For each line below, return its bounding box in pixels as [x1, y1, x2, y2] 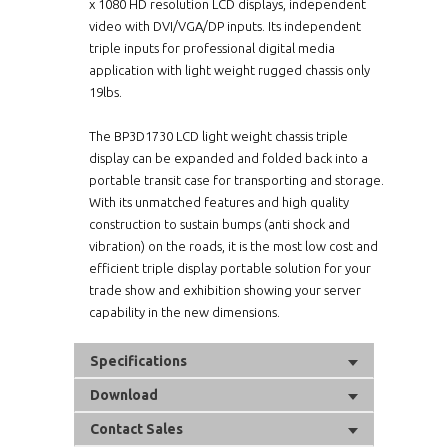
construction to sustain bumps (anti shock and [89, 216, 350, 231]
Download [90, 386, 158, 403]
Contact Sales [90, 420, 183, 437]
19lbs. [89, 84, 122, 99]
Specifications [90, 352, 187, 369]
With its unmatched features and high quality [89, 194, 349, 209]
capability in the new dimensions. [89, 304, 280, 319]
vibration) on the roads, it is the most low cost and [89, 238, 378, 253]
